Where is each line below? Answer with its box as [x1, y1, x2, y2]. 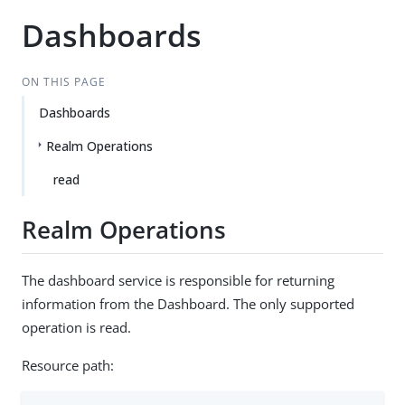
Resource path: [22, 355, 114, 374]
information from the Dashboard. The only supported [22, 294, 354, 313]
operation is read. [22, 317, 131, 336]
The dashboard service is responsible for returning [22, 270, 334, 289]
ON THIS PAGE [21, 74, 106, 89]
